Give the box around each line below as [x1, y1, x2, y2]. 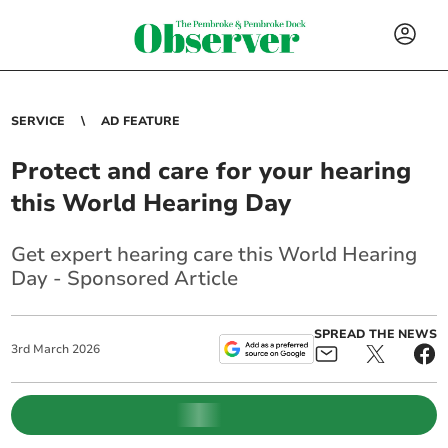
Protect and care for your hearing [11, 155, 412, 187]
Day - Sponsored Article [11, 265, 239, 292]
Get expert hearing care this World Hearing [11, 241, 418, 268]
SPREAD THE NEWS [313, 326, 437, 342]
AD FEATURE [101, 113, 181, 129]
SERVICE [11, 113, 66, 129]
